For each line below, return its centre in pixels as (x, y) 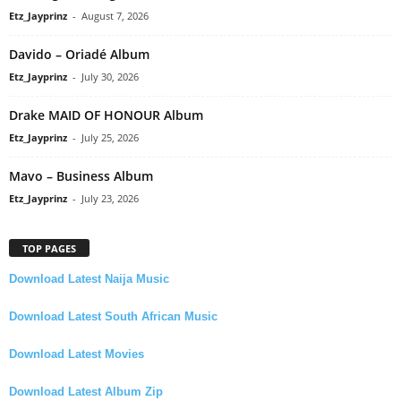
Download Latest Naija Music (89, 279)
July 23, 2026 (110, 199)
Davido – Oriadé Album (79, 55)
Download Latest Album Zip (86, 392)
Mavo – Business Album (81, 176)
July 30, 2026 (110, 77)
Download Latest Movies (77, 354)
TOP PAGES (49, 249)
